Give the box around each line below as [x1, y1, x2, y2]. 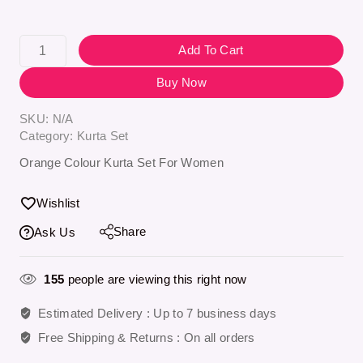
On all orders [183, 330, 255, 344]
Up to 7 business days [153, 305, 277, 320]
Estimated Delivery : [38, 305, 154, 320]
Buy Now [156, 75, 207, 90]
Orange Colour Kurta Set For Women [19, 156, 224, 170]
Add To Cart [178, 43, 244, 58]
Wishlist [36, 196, 80, 211]
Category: [19, 129, 77, 143]
